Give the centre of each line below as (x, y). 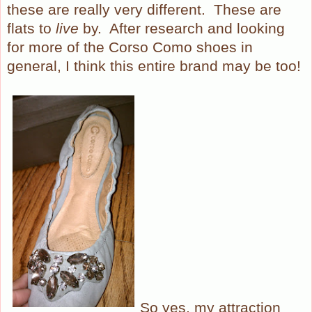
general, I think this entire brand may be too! (154, 66)
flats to (31, 28)
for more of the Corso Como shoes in (130, 47)
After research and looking (197, 28)
